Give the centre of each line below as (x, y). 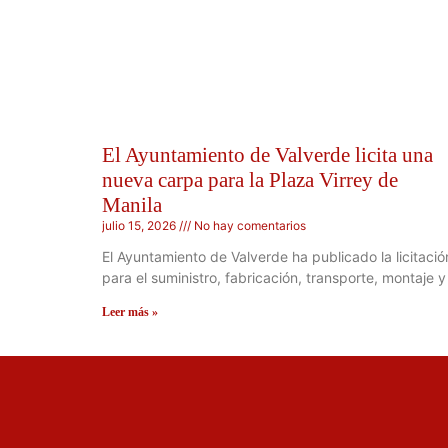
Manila (132, 205)
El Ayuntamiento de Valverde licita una (267, 155)
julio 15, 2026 (140, 226)
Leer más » (130, 312)
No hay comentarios (248, 226)
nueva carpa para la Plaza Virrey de (250, 180)
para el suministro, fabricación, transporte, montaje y (274, 278)
